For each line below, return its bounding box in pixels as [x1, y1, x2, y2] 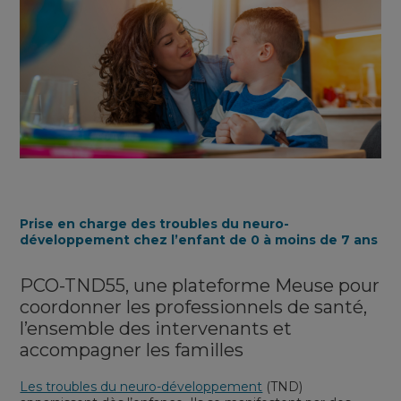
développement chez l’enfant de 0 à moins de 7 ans [20, 231, 379, 248]
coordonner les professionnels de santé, [20, 295, 368, 318]
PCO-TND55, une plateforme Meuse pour [20, 274, 380, 296]
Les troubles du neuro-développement [20, 378, 263, 395]
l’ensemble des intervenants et [20, 317, 293, 339]
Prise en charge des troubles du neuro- [20, 215, 290, 232]
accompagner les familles [20, 338, 244, 361]
